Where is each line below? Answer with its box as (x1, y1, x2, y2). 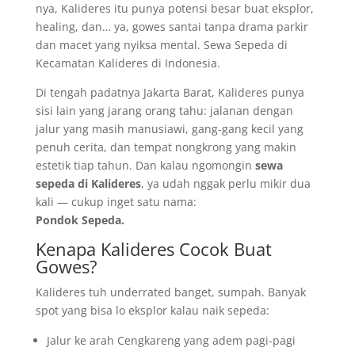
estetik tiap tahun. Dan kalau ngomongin (35, 158, 255, 173)
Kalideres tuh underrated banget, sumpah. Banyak (35, 284, 306, 300)
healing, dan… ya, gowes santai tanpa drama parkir (35, 19, 308, 34)
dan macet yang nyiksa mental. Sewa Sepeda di (35, 37, 288, 52)
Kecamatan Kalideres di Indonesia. (35, 55, 220, 71)
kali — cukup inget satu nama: (35, 194, 197, 209)
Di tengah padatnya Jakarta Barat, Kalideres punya (35, 85, 304, 100)
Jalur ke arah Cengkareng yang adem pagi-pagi (46, 333, 296, 348)
